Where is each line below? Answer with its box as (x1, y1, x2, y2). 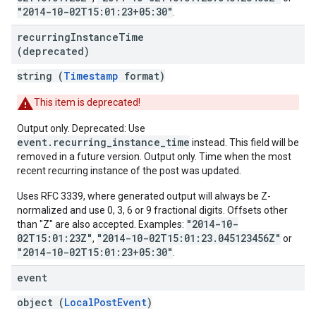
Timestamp (63, 69, 119, 83)
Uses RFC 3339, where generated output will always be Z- (17, 190, 271, 202)
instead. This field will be (190, 137, 299, 148)
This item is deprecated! (34, 97, 140, 108)
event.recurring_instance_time (17, 135, 190, 149)
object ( (17, 296, 64, 309)
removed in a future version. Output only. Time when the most (17, 151, 291, 162)
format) (119, 69, 165, 83)
